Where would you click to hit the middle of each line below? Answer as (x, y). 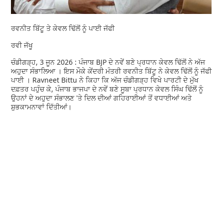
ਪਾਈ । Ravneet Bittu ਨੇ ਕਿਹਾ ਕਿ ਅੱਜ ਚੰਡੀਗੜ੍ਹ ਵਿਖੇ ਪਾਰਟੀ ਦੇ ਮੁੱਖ (105, 80)
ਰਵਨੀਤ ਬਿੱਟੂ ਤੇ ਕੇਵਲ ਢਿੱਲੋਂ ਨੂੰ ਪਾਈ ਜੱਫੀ (63, 28)
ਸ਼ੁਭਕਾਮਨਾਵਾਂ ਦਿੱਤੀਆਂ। (42, 107)
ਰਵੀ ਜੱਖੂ (22, 45)
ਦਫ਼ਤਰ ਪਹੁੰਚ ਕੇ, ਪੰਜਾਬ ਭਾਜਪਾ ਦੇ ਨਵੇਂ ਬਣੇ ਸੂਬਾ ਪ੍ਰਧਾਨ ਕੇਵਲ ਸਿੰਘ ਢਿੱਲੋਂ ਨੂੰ (107, 89)
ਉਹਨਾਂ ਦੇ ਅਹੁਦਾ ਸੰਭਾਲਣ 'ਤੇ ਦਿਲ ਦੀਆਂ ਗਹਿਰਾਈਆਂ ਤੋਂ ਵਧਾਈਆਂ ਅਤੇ (102, 98)
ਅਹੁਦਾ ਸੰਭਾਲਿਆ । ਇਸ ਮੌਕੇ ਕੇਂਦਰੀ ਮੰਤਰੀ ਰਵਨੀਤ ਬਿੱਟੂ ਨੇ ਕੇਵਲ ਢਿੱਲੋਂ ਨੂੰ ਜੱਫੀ (111, 71)
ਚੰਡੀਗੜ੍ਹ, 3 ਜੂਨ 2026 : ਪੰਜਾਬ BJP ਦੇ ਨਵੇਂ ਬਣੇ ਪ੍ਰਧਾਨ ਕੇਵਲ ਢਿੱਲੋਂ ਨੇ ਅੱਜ (108, 62)
